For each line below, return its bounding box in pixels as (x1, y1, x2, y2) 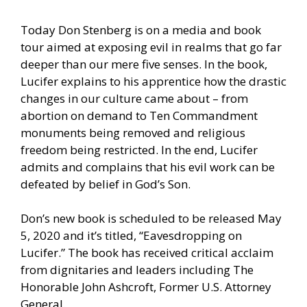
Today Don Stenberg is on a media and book (21, 21, 261, 38)
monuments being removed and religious (21, 124, 245, 140)
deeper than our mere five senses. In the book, (21, 56, 267, 72)
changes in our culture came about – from (21, 90, 248, 106)
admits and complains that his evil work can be (21, 158, 275, 175)
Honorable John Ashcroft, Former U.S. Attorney (21, 279, 271, 295)
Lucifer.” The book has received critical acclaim (21, 245, 273, 261)
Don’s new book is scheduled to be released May (21, 210, 282, 227)
